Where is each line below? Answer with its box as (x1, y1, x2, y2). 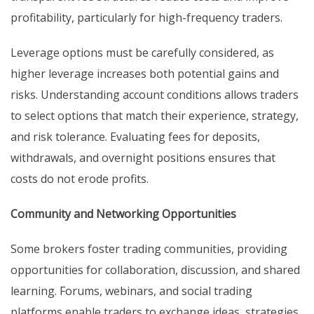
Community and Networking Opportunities (11, 206, 236, 222)
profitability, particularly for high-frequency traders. (11, 10, 282, 26)
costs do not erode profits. (11, 171, 149, 187)
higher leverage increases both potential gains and (11, 66, 279, 82)
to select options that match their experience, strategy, (11, 108, 299, 124)
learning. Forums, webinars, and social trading (11, 283, 252, 299)
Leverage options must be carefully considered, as (11, 45, 274, 61)
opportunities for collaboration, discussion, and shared (11, 262, 300, 278)
